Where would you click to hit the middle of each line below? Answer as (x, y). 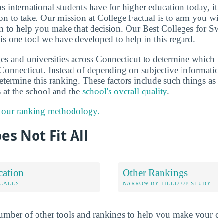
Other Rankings (155, 172)
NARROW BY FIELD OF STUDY (167, 183)
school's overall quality (125, 91)
